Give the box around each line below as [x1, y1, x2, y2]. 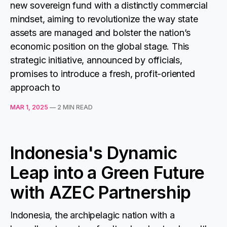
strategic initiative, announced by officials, [10, 55, 182, 65]
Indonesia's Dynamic [10, 142, 177, 163]
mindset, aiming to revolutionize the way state [10, 14, 198, 24]
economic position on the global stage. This [10, 41, 190, 52]
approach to [10, 82, 61, 93]
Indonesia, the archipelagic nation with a [10, 210, 175, 220]
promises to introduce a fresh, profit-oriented [10, 68, 195, 79]
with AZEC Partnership [10, 182, 191, 203]
